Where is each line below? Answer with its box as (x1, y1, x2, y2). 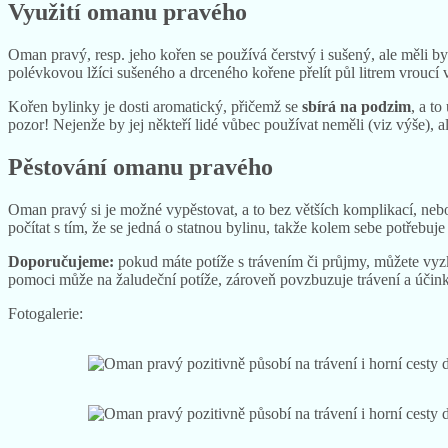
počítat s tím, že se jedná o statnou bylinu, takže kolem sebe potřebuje (8, 219, 445, 237)
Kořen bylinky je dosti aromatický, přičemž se (8, 98, 302, 116)
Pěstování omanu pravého (8, 154, 273, 181)
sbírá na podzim (302, 98, 411, 116)
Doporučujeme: (8, 253, 118, 271)
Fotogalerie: (8, 305, 83, 323)
